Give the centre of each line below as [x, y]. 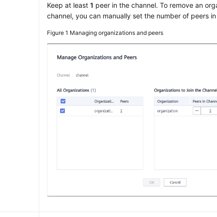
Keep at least [69, 5]
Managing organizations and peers [117, 33]
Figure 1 [59, 33]
